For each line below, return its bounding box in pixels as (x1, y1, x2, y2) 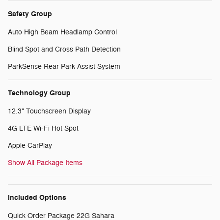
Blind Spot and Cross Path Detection (8, 45, 121, 54)
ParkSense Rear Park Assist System (8, 62, 120, 71)
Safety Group (8, 9, 52, 19)
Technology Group (8, 88, 71, 98)
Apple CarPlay (8, 141, 52, 150)
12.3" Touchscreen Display (8, 107, 91, 116)
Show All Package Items (8, 159, 82, 167)
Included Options (8, 193, 66, 203)
